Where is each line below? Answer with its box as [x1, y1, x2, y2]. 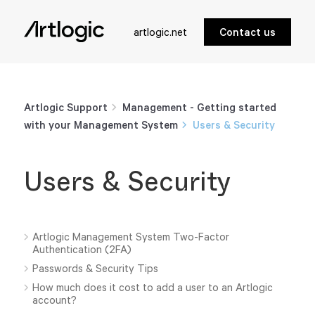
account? [32, 294, 77, 306]
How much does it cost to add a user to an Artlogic [32, 281, 274, 293]
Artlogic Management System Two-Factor [32, 231, 230, 243]
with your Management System [23, 119, 181, 131]
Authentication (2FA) [32, 243, 132, 255]
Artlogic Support [23, 101, 108, 113]
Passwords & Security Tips [32, 262, 159, 274]
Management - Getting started [122, 101, 277, 113]
